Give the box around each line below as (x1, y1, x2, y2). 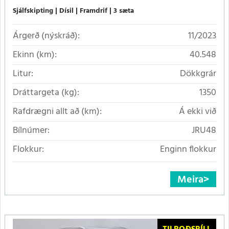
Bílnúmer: (13, 123, 50, 138)
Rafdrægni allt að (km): (13, 104, 102, 119)
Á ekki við (179, 104, 216, 119)
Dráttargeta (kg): (13, 85, 79, 100)
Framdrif (80, 5, 107, 17)
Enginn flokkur (160, 142, 216, 157)
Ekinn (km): (13, 47, 57, 62)
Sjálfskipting (13, 5, 53, 17)
